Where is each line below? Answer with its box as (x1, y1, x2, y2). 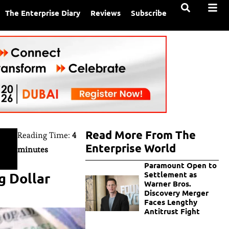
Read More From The (85, 128, 196, 142)
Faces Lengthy (144, 197, 197, 208)
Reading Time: (17, 130, 72, 141)
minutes (17, 144, 48, 155)
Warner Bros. (144, 178, 191, 189)
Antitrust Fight (144, 206, 200, 217)
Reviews (90, 8, 121, 18)
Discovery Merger (144, 188, 209, 198)
